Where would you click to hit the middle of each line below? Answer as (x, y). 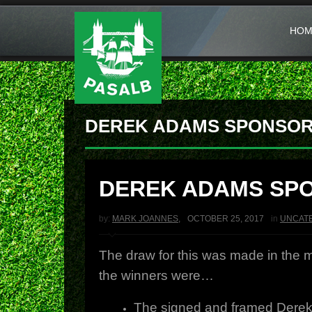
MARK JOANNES (145, 219)
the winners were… (156, 275)
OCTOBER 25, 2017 (226, 219)
